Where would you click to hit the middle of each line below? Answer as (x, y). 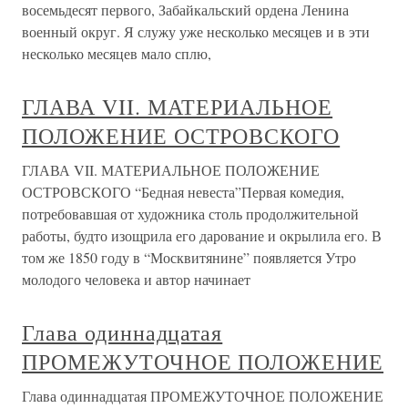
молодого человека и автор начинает (136, 279)
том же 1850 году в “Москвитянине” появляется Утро (189, 257)
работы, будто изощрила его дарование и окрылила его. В (202, 235)
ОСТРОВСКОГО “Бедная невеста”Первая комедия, (183, 192)
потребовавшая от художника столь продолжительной (190, 214)
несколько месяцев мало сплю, (117, 53)
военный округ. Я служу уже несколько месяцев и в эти (196, 31)
